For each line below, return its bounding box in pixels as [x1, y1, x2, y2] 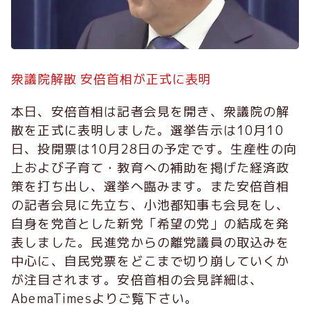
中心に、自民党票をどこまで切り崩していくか [11, 252, 290, 270]
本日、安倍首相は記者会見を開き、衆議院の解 [11, 102, 290, 120]
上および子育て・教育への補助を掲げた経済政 [11, 158, 290, 176]
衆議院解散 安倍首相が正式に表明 [11, 70, 212, 88]
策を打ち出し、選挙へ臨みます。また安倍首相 [11, 177, 290, 195]
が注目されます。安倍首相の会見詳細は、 [11, 271, 264, 289]
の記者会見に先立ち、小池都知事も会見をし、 [11, 196, 290, 214]
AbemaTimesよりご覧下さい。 [11, 289, 199, 307]
